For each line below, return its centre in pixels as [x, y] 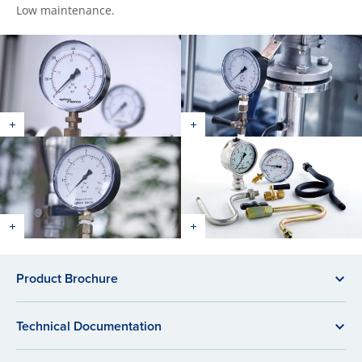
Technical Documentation [89, 326]
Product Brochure [67, 278]
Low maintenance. [65, 10]
